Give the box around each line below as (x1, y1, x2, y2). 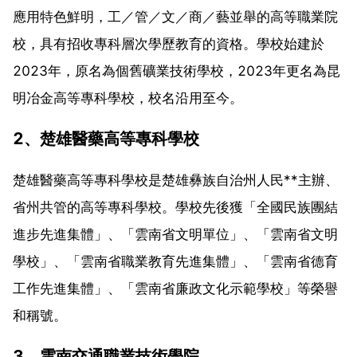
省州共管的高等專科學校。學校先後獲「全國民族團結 (13, 198, 338, 215)
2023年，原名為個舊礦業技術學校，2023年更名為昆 (13, 62, 340, 79)
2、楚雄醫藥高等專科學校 (13, 127, 199, 148)
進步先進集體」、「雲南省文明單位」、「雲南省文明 (13, 226, 338, 242)
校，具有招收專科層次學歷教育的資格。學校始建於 (13, 35, 324, 52)
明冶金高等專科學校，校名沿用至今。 (13, 89, 243, 106)
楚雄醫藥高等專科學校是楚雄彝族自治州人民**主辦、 (13, 171, 339, 188)
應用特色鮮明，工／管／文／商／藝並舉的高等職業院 (13, 8, 338, 25)
